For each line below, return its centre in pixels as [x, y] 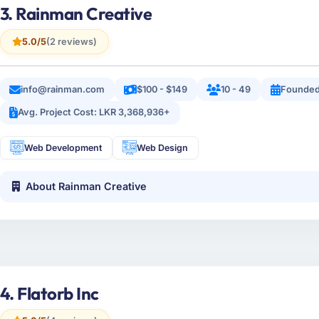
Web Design [163, 147]
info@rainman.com [63, 89]
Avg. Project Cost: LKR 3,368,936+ [94, 113]
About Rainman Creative [87, 187]
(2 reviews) [71, 41]
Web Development [63, 147]
